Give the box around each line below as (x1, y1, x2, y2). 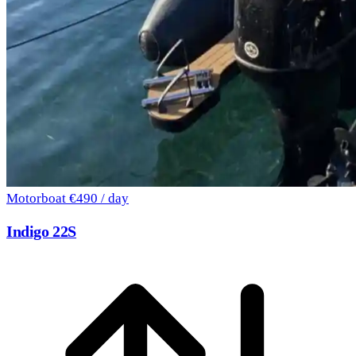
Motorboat (6, 191, 69, 207)
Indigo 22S (6, 222, 77, 241)
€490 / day (69, 191, 129, 207)
